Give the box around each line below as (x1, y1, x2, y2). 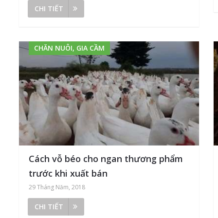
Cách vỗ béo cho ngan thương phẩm (29, 153, 183, 165)
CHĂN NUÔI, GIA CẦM (34, 43, 105, 53)
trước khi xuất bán (29, 167, 108, 180)
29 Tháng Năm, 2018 (29, 183, 86, 192)
